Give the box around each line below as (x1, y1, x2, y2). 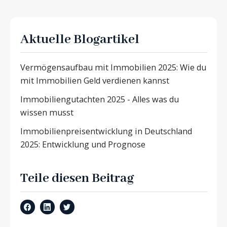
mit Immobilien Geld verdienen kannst (20, 74, 169, 86)
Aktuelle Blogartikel (20, 31, 139, 48)
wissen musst (20, 107, 73, 118)
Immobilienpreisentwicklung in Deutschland (20, 126, 192, 137)
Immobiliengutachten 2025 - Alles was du (20, 94, 179, 105)
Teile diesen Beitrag (20, 170, 134, 187)
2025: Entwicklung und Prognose (20, 139, 145, 150)
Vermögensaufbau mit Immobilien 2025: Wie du (20, 61, 206, 73)
